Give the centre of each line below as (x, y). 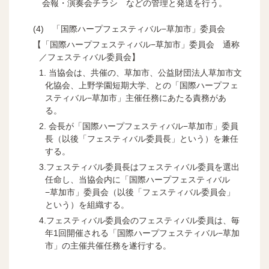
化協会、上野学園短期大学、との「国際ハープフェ (142, 85)
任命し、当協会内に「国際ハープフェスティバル (138, 179)
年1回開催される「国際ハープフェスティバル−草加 (142, 233)
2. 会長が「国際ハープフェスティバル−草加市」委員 (139, 126)
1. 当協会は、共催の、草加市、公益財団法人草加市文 (141, 72)
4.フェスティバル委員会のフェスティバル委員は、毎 (139, 220)
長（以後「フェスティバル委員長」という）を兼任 (142, 138)
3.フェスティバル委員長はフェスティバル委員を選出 (139, 167)
